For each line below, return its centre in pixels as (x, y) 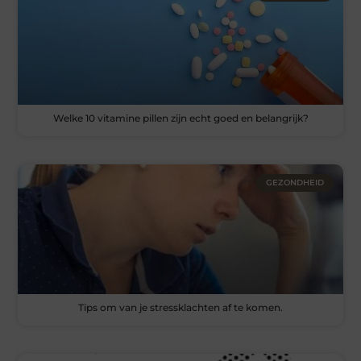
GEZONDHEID (295, 182)
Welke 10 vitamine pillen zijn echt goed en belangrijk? (180, 118)
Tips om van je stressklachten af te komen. (180, 307)
